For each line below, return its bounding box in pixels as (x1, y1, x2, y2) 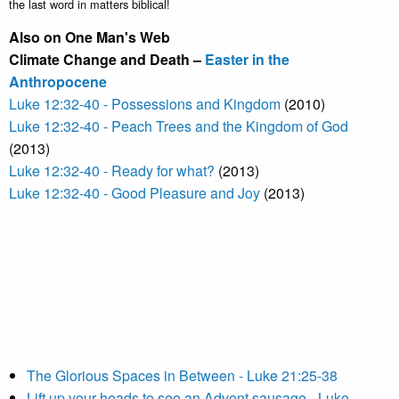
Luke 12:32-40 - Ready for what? (9, 160, 215, 181)
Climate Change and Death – (9, 49, 205, 69)
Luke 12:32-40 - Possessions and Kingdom (9, 94, 281, 114)
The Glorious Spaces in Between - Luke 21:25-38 (27, 365, 338, 386)
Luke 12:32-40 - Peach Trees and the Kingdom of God (9, 116, 348, 136)
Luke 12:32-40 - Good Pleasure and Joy (9, 183, 260, 203)
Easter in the (205, 49, 289, 69)
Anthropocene (9, 71, 107, 92)
